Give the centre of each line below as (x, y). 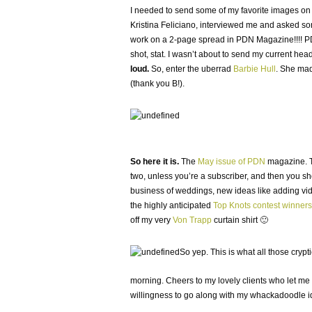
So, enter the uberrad (191, 69)
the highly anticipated (172, 205)
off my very (151, 220)
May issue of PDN (232, 162)
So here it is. (156, 162)
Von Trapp (192, 220)
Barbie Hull (255, 69)
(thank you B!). (157, 84)
